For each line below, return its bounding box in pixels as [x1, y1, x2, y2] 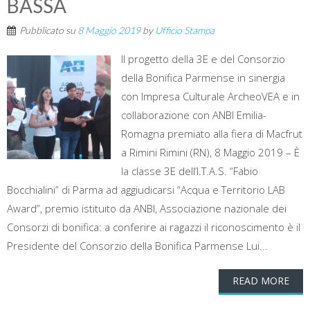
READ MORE [232, 274, 289, 288]
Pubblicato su [19, 24, 77, 37]
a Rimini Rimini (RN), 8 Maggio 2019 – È [121, 145, 300, 160]
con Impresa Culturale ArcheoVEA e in [121, 89, 300, 104]
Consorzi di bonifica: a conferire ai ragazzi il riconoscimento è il [7, 220, 300, 235]
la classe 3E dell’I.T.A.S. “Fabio [121, 164, 258, 179]
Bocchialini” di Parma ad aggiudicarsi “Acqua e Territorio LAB [7, 183, 285, 197]
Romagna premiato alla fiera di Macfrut [121, 127, 302, 141]
